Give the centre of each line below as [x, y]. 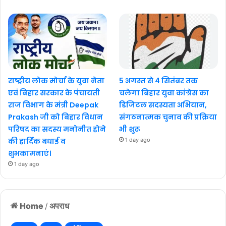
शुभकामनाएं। [30, 153]
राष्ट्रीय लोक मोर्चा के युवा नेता [56, 80]
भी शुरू [130, 129]
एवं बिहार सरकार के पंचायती [54, 93]
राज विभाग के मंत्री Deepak [53, 105]
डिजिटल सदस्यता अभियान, [163, 105]
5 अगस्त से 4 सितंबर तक [159, 80]
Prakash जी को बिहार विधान [55, 117]
